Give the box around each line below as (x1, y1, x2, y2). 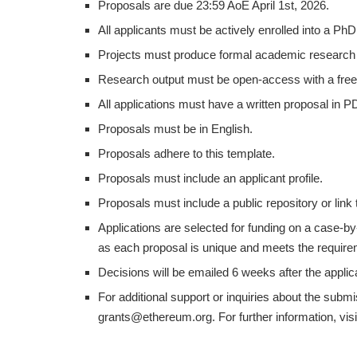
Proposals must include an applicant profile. (98, 171, 323, 185)
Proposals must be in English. (98, 121, 253, 135)
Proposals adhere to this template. (98, 146, 275, 160)
